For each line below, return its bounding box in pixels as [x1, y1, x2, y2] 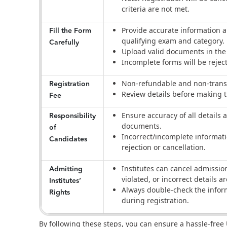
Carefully [49, 37, 81, 49]
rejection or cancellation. [122, 142, 208, 153]
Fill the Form [49, 25, 91, 37]
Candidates [49, 134, 89, 145]
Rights [49, 187, 72, 199]
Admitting [49, 164, 83, 175]
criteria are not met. [122, 4, 192, 14]
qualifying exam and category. [122, 36, 224, 46]
